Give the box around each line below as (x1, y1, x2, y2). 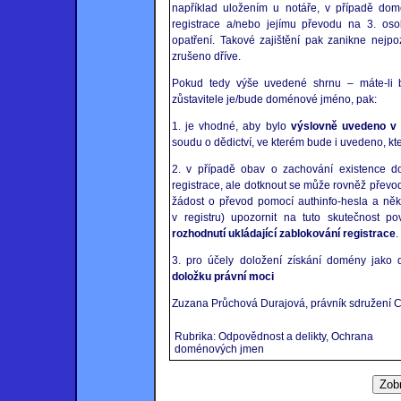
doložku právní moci (172, 270, 274, 283)
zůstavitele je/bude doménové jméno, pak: (172, 93, 377, 106)
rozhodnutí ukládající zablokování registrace (172, 227, 396, 240)
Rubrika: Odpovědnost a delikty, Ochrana (175, 330, 373, 343)
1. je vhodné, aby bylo (172, 120, 291, 132)
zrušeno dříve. (172, 50, 241, 63)
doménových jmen (175, 343, 264, 355)
